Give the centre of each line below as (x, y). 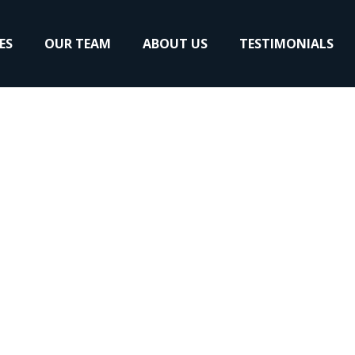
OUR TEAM (77, 44)
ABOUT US (175, 44)
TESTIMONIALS (286, 44)
